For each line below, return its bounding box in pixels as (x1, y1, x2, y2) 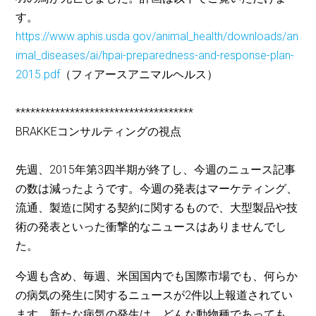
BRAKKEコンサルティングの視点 (16, 125, 182, 139)
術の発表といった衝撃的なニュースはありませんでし (16, 220, 287, 234)
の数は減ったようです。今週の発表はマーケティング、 (16, 182, 298, 196)
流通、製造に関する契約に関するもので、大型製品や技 (16, 201, 298, 215)
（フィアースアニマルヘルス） (60, 68, 219, 82)
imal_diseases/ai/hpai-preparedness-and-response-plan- (16, 49, 295, 63)
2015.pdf (16, 68, 61, 82)
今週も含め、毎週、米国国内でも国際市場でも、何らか (16, 269, 298, 284)
